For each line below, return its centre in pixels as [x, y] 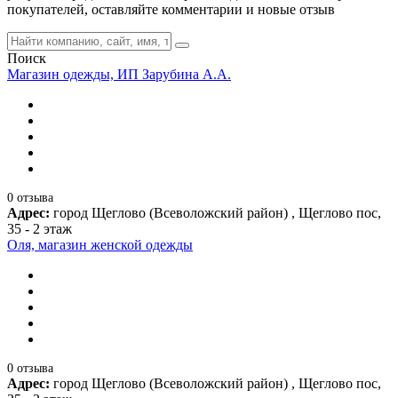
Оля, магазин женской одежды [100, 244]
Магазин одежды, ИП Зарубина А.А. [119, 74]
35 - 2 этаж [40, 228]
